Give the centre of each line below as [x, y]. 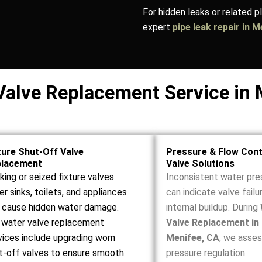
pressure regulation [205, 253]
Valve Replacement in [212, 223]
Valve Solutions [200, 163]
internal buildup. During [213, 207]
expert [158, 27]
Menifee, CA [192, 238]
